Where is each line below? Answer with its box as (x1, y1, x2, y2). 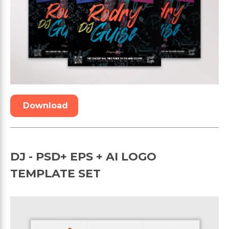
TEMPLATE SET (10, 166, 101, 180)
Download (23, 100, 68, 110)
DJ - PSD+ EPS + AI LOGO (10, 149, 156, 164)
